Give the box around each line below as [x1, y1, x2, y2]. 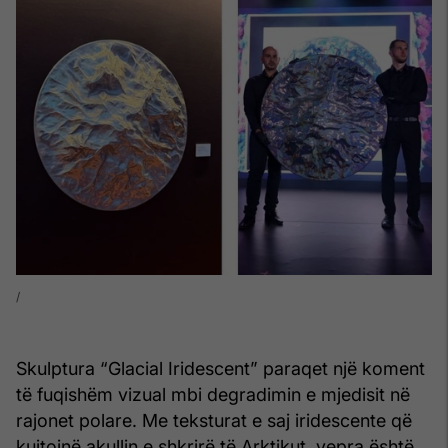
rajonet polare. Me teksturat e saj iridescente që [16, 409, 412, 431]
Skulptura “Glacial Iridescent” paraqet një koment [16, 357, 425, 379]
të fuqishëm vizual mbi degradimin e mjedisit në [16, 383, 410, 405]
